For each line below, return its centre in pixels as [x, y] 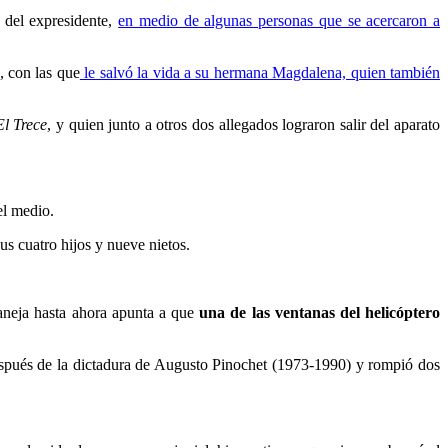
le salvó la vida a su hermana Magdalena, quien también [260, 72]
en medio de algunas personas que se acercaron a [279, 20]
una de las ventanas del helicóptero [317, 312]
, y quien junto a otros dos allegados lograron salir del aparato [244, 124]
